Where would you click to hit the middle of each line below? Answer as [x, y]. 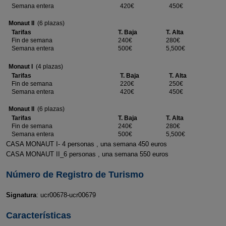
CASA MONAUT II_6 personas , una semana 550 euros [87, 154]
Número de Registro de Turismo [75, 175]
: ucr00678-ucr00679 [66, 195]
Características [38, 215]
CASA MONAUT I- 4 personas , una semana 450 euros [86, 144]
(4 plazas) [48, 67]
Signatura [21, 195]
